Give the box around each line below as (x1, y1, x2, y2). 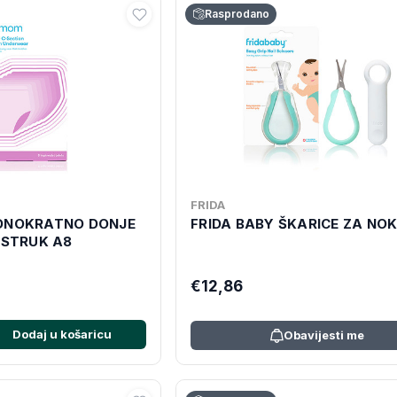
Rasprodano (205, 7, 269, 20)
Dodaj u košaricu (12, 327, 112, 341)
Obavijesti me (284, 328, 364, 342)
